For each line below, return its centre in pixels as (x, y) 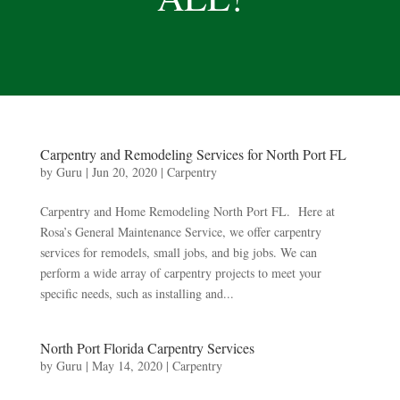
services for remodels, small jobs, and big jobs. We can (178, 252)
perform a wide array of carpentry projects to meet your (180, 272)
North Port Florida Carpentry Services (147, 347)
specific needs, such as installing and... (137, 293)
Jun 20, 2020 (124, 171)
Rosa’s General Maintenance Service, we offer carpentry (180, 231)
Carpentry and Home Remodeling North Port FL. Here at (187, 211)
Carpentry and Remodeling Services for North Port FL (193, 154)
